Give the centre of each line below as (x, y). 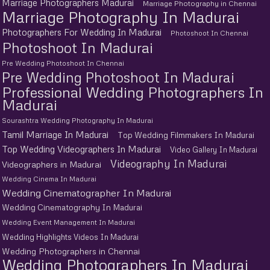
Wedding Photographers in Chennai (71, 251)
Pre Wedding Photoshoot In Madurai (118, 77)
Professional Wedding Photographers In (133, 92)
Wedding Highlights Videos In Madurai (70, 237)
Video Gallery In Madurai (214, 149)
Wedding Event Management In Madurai (68, 222)
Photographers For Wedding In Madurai (82, 32)
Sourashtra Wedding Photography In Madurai (77, 120)
